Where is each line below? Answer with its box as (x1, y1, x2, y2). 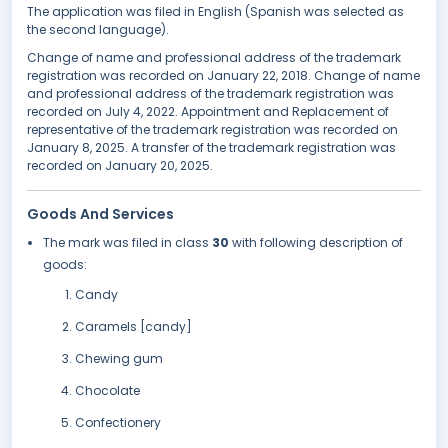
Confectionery (75, 414, 161, 432)
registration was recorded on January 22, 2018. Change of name (27, 67, 420, 85)
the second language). (27, 21, 169, 39)
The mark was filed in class (43, 234, 212, 252)
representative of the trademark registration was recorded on (27, 121, 398, 139)
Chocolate (75, 382, 140, 400)
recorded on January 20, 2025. (27, 157, 213, 175)
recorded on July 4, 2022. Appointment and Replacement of (27, 103, 389, 121)
